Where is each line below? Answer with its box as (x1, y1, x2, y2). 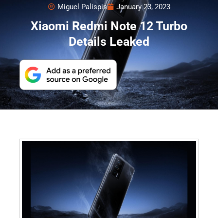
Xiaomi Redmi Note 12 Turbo (31, 19, 187, 33)
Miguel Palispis (57, 2, 107, 11)
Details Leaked (69, 35, 149, 49)
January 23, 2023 (116, 2, 170, 11)
